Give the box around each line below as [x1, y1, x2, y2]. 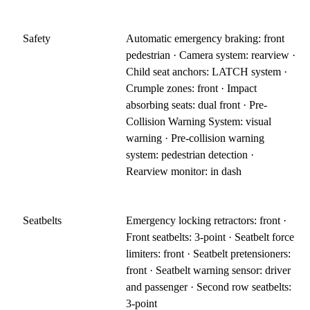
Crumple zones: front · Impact [126, 82, 257, 94]
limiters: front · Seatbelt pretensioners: [126, 247, 291, 259]
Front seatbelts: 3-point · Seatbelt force [126, 230, 295, 243]
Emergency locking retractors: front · [126, 214, 287, 226]
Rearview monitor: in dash [126, 165, 242, 177]
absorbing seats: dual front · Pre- [126, 98, 268, 111]
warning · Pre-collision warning [126, 131, 265, 144]
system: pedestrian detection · [126, 148, 255, 161]
